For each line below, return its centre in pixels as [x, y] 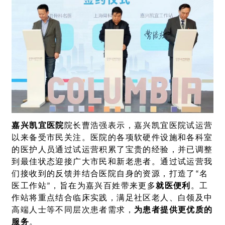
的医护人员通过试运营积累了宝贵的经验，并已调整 [112, 150]
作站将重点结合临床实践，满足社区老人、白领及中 [112, 198]
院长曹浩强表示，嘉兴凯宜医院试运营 [138, 126]
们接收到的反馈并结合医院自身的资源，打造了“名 [110, 174]
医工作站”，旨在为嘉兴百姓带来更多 [84, 186]
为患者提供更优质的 [173, 210]
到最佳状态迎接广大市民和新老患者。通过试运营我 [112, 162]
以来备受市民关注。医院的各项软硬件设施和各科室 [112, 138]
